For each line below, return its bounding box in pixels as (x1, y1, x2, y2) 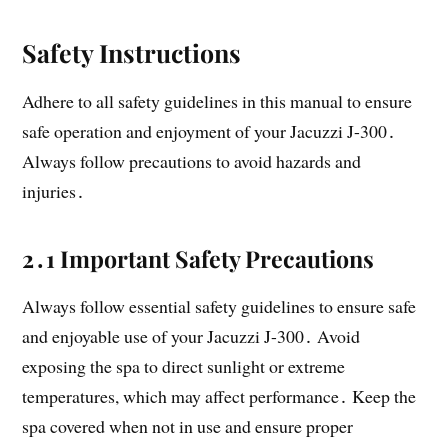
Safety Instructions (22, 35, 242, 69)
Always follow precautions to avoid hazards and (22, 148, 362, 173)
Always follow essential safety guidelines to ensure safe (22, 293, 417, 318)
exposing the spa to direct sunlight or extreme (22, 353, 346, 378)
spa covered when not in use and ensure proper (22, 413, 354, 438)
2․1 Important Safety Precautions (22, 242, 375, 274)
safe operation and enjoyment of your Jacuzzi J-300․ (22, 118, 397, 143)
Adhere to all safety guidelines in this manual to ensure (22, 88, 413, 113)
